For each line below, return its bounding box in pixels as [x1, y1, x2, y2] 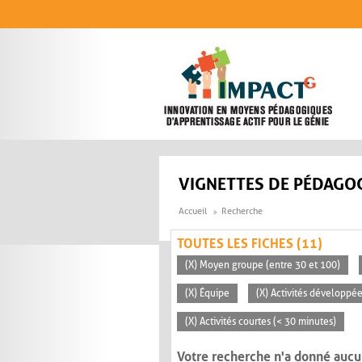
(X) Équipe [185, 288, 229, 300]
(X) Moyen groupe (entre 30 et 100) [185, 259, 340, 271]
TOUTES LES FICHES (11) [177, 236, 322, 252]
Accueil [179, 206, 207, 217]
